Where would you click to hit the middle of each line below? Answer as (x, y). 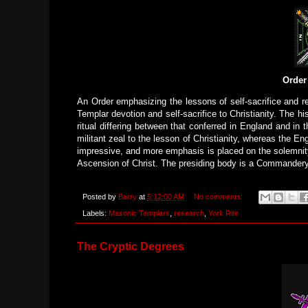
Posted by (100, 196)
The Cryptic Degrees (131, 247)
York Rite (223, 213)
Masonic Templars (139, 213)
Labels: (96, 213)
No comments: (219, 196)
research (189, 213)
